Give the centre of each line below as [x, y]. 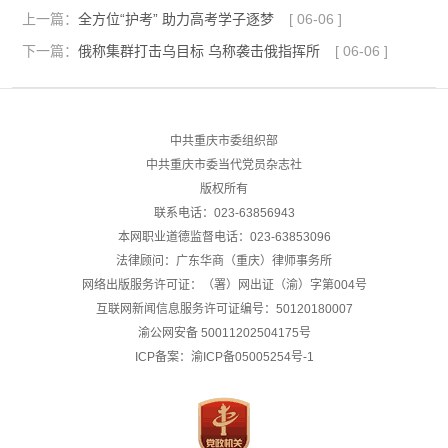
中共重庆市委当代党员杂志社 [224, 164]
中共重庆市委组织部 [224, 140]
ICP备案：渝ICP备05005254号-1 [224, 356]
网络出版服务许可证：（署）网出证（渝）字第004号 [224, 284]
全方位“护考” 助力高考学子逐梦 [176, 18]
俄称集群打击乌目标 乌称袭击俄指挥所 [199, 50]
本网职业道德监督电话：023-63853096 [224, 236]
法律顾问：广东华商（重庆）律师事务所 [224, 260]
